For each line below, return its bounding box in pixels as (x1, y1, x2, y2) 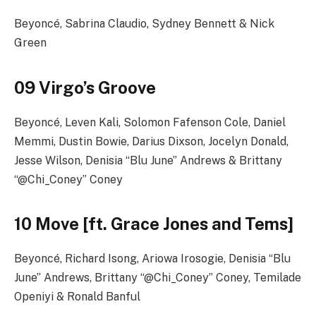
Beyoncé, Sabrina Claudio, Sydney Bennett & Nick (14, 17, 274, 31)
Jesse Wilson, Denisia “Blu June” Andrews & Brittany (14, 153, 282, 167)
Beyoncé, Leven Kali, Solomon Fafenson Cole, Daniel (14, 115, 286, 129)
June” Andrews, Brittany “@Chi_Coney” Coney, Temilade (14, 270, 301, 284)
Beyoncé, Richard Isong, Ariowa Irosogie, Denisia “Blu (14, 251, 291, 265)
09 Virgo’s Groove (14, 77, 156, 97)
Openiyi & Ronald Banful (14, 289, 140, 303)
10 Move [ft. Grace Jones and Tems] (14, 213, 293, 233)
